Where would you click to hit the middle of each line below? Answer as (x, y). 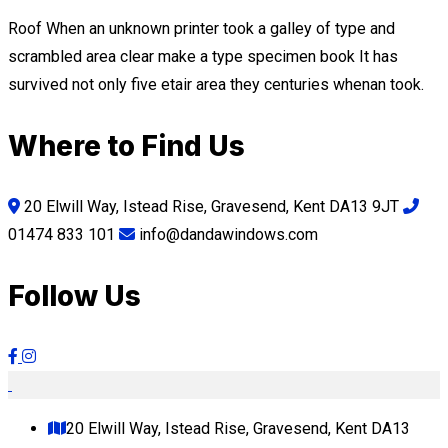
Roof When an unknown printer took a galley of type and (201, 28)
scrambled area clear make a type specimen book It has (203, 56)
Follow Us (74, 296)
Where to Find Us (126, 146)
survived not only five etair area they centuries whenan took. (216, 84)
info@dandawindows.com (226, 234)
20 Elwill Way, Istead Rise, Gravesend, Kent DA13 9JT (209, 206)
